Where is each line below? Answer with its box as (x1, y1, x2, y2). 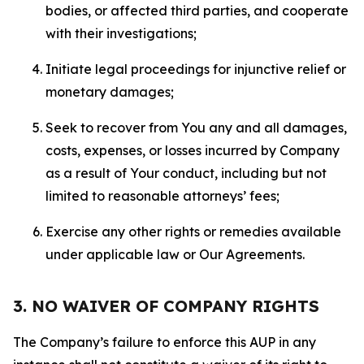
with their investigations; (45, 25, 197, 41)
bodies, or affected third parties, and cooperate (45, 2, 349, 19)
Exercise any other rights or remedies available (45, 223, 341, 240)
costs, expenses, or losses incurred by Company (45, 142, 340, 158)
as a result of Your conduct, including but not (45, 165, 327, 181)
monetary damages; (45, 84, 174, 100)
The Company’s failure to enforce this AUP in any (13, 334, 316, 350)
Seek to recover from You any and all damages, (45, 119, 347, 136)
